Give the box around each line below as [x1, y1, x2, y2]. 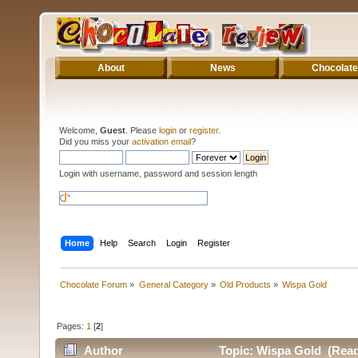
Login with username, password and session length [59, 168, 257, 178]
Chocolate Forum [60, 279, 128, 289]
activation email [132, 136, 191, 146]
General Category [138, 279, 209, 289]
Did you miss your [59, 136, 132, 146]
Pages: [57, 320, 87, 331]
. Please [125, 125, 159, 135]
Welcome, [59, 125, 100, 135]
